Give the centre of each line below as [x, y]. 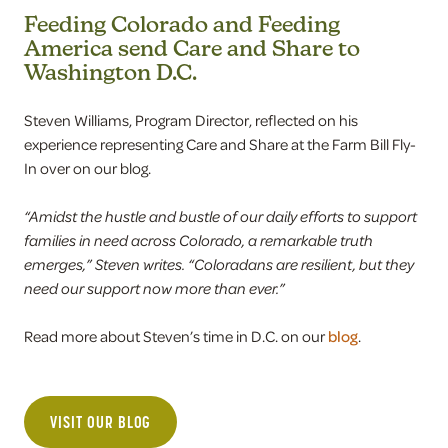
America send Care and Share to [192, 48]
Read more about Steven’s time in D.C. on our [176, 336]
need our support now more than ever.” [154, 288]
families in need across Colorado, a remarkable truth [198, 240]
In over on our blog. [87, 168]
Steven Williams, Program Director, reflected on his [191, 120]
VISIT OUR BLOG [101, 422]
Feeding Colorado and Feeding [182, 24]
